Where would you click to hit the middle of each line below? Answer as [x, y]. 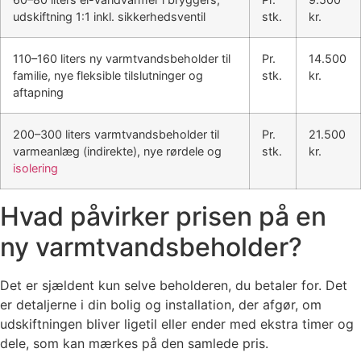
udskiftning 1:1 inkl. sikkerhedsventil [109, 16]
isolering [35, 168]
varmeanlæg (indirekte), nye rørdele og [117, 151]
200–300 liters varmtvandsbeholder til [116, 134]
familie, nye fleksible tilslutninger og [108, 75]
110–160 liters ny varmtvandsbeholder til [122, 58]
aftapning [38, 92]
